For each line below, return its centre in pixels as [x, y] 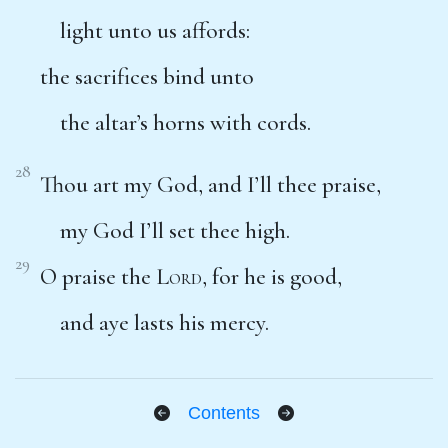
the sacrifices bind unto [147, 76]
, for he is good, [272, 276]
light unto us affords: [155, 30]
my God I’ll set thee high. [175, 230]
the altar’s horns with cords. [185, 122]
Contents [224, 412]
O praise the [98, 276]
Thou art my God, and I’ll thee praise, [210, 184]
